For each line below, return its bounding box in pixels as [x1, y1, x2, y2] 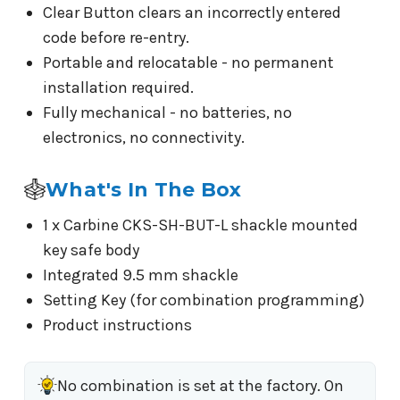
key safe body [42, 239, 139, 260]
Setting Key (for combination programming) [42, 289, 364, 310]
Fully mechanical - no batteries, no [42, 102, 292, 122]
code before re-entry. [42, 27, 189, 47]
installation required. [42, 77, 194, 97]
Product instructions [42, 314, 192, 335]
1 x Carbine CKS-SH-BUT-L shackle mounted [42, 214, 358, 235]
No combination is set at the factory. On [57, 375, 344, 396]
